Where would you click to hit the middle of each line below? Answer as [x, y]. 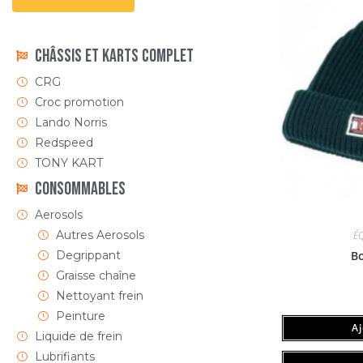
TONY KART [68, 162]
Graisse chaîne [96, 275]
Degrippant [88, 255]
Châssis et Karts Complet [114, 56]
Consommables [80, 189]
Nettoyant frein [99, 295]
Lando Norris [70, 122]
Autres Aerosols [100, 235]
